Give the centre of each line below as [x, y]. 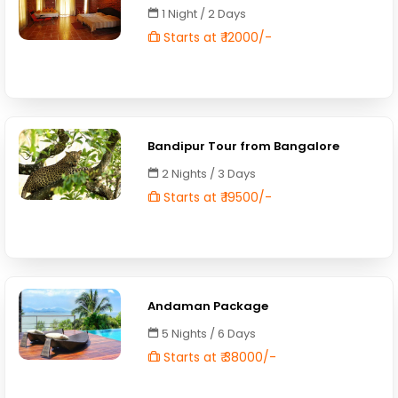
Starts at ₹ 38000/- [219, 357]
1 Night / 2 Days [203, 14]
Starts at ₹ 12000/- [216, 37]
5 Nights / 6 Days [208, 334]
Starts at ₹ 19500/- [216, 197]
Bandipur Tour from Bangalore [244, 146]
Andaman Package [208, 306]
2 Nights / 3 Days [208, 174]
